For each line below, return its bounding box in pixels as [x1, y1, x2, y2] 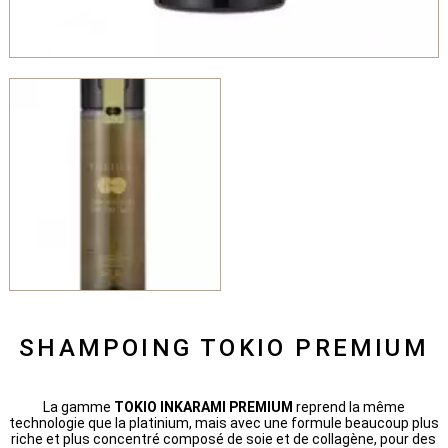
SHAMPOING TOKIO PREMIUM [19, 333, 429, 362]
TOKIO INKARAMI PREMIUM [113, 398, 296, 415]
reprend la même [295, 398, 405, 415]
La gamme [42, 398, 114, 415]
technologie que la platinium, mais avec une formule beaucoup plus [8, 414, 439, 431]
